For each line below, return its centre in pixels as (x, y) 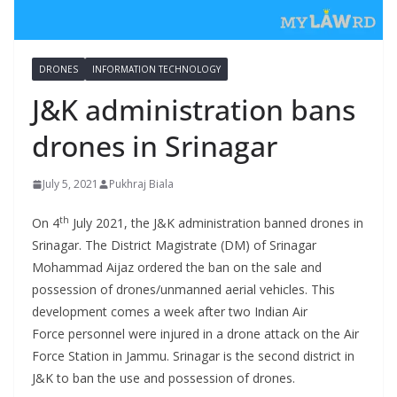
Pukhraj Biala (141, 184)
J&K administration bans (194, 110)
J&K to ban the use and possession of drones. (163, 378)
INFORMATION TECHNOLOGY (156, 70)
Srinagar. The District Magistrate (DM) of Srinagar (174, 245)
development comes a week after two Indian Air (170, 312)
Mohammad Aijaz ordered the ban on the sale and (177, 268)
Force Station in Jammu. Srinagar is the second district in (193, 356)
